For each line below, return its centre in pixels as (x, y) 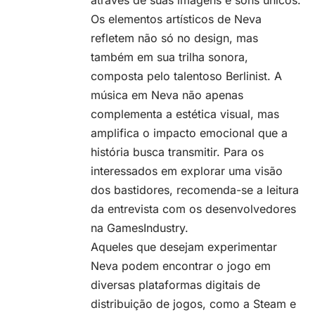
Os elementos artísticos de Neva (176, 19)
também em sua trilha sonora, (169, 57)
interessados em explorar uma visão (187, 171)
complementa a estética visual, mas (185, 114)
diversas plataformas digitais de (175, 284)
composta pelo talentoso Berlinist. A (186, 76)
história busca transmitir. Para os (177, 152)
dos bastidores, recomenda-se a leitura (195, 189)
